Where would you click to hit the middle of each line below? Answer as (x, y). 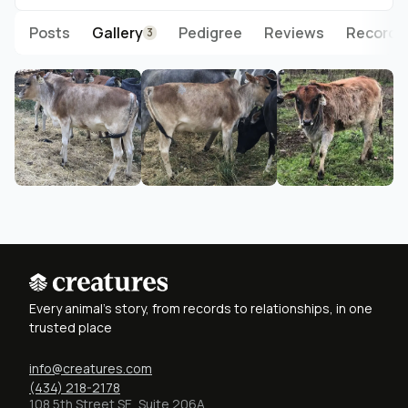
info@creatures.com (91, 369)
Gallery (117, 33)
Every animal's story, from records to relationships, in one (201, 309)
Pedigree (210, 33)
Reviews (294, 33)
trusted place (71, 328)
